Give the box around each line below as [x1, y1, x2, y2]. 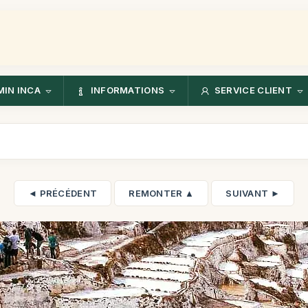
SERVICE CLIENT [214, 85, 293, 96]
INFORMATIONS [90, 85, 165, 96]
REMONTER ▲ [129, 188, 195, 199]
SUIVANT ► [225, 188, 280, 199]
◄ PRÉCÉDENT [27, 188, 98, 199]
